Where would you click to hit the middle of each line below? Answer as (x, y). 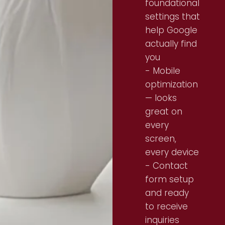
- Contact (166, 166)
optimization (172, 84)
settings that (173, 17)
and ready (167, 193)
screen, (161, 139)
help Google (171, 30)
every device (172, 152)
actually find (171, 44)
